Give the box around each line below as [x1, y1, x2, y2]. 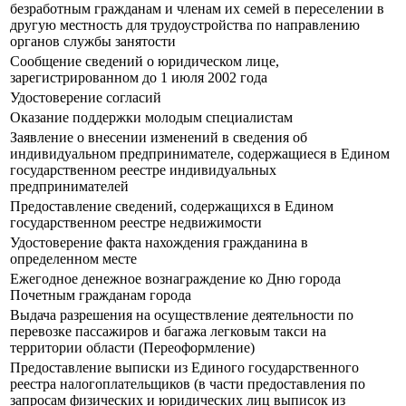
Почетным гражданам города [10, 287, 191, 304]
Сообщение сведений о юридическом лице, [10, 53, 279, 70]
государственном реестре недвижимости [10, 215, 262, 231]
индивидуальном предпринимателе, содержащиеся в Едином [10, 146, 390, 162]
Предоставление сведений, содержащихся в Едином [10, 198, 333, 215]
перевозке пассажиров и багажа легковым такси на [10, 324, 326, 340]
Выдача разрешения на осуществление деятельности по [10, 307, 353, 324]
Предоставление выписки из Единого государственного [10, 360, 359, 376]
